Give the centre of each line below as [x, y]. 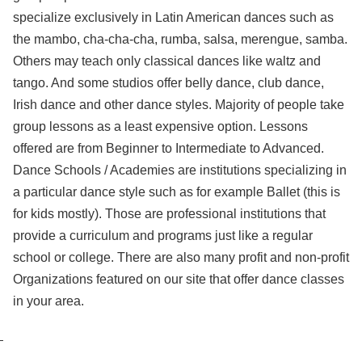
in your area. [48, 301]
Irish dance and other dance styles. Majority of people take [179, 105]
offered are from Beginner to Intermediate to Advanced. [168, 148]
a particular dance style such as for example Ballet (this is [177, 192]
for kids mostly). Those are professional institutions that [169, 214]
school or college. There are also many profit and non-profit [181, 257]
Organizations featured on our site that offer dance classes [179, 279]
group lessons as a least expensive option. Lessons [160, 126]
